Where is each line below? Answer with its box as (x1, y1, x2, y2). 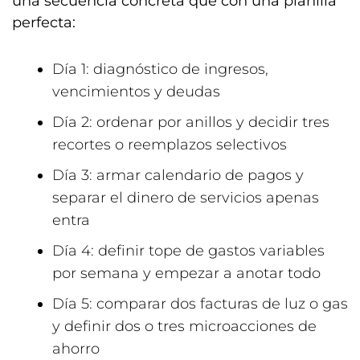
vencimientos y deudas (52, 82, 220, 100)
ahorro (52, 339, 100, 358)
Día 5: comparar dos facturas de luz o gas (52, 294, 348, 313)
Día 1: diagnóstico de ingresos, (52, 59, 268, 78)
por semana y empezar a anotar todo (52, 264, 321, 282)
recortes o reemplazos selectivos (52, 135, 287, 153)
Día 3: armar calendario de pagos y (52, 166, 304, 184)
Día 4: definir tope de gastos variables (52, 241, 325, 260)
